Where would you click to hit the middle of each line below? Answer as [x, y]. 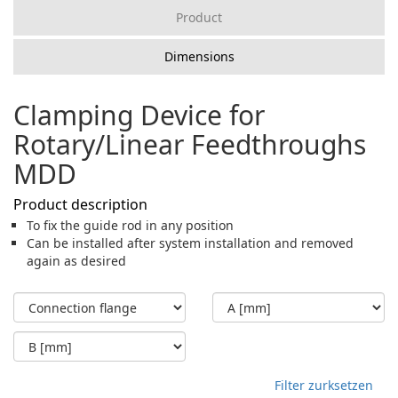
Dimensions [199, 56]
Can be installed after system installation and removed [190, 243]
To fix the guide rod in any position [130, 225]
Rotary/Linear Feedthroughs [190, 144]
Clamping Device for [139, 115]
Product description [80, 204]
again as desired [76, 261]
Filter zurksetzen [324, 385]
